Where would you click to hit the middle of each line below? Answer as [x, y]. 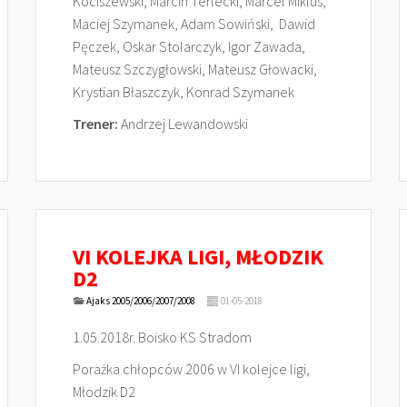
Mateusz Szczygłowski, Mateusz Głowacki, [195, 69]
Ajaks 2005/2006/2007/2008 [140, 301]
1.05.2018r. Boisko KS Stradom [162, 337]
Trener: [95, 124]
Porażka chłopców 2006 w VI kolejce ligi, [191, 369]
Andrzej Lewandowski [183, 124]
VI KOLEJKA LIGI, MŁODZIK [198, 257]
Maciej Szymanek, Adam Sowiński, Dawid [194, 24]
